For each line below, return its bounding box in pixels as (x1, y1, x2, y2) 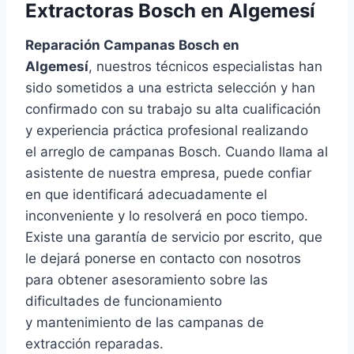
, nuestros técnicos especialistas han (88, 58, 322, 75)
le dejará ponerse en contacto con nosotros (25, 250, 301, 267)
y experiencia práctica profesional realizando (25, 122, 308, 139)
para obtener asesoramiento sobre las (25, 272, 268, 288)
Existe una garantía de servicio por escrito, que (25, 229, 322, 246)
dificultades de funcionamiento (25, 293, 222, 310)
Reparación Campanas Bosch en (25, 37, 239, 54)
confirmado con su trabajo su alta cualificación (25, 101, 321, 118)
